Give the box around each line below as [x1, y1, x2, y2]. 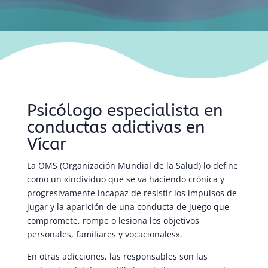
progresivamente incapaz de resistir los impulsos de [26, 187, 237, 199]
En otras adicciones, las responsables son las [26, 251, 208, 263]
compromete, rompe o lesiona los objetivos [26, 215, 199, 227]
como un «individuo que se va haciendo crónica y [26, 173, 224, 185]
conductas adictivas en [26, 117, 205, 138]
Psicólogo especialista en [26, 100, 223, 121]
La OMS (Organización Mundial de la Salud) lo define [26, 160, 238, 172]
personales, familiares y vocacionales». [26, 229, 182, 240]
